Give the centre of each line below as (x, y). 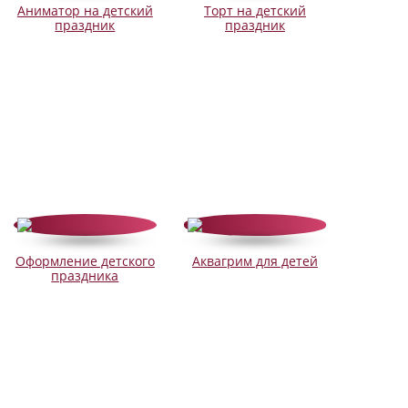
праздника (85, 276)
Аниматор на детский (85, 11)
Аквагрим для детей (255, 261)
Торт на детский (255, 11)
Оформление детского (85, 261)
